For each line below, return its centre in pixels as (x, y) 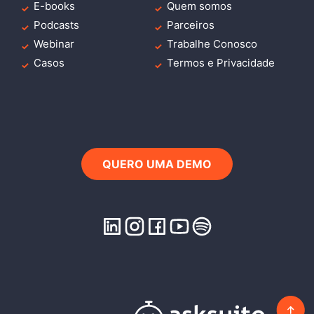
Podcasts (56, 25)
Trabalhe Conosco (212, 44)
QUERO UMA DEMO (157, 164)
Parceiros (191, 25)
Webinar (54, 44)
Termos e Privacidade (221, 63)
